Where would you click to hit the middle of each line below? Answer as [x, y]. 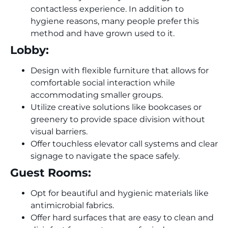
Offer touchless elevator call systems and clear [124, 144]
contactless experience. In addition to [107, 9]
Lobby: [30, 50]
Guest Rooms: [51, 172]
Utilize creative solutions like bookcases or [116, 107]
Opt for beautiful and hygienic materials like [120, 193]
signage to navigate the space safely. [105, 156]
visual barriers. [59, 131]
